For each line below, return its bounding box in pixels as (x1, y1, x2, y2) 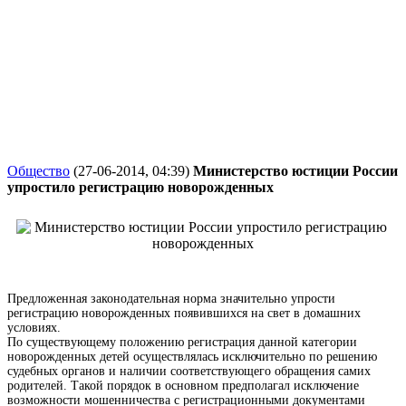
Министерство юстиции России (193, 163, 398, 179)
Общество (7, 163, 70, 179)
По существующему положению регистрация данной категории (7, 335, 357, 349)
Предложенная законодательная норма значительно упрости (7, 292, 335, 305)
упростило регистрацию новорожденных (7, 179, 274, 195)
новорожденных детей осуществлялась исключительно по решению (7, 350, 377, 363)
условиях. (7, 321, 61, 334)
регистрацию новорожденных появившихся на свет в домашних (7, 306, 361, 320)
